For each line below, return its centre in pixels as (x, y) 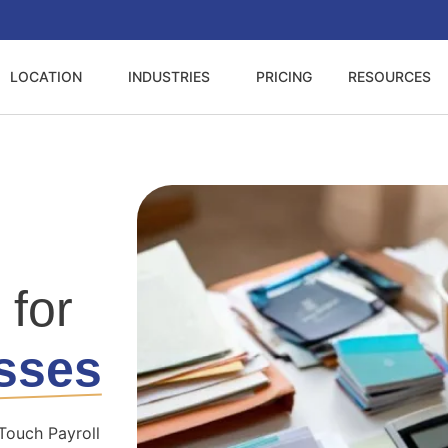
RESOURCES (390, 76)
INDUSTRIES (169, 76)
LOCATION (46, 76)
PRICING (284, 76)
